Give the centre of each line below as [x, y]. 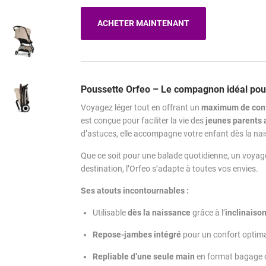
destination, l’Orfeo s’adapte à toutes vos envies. [170, 169]
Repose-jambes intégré [137, 235]
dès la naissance [159, 213]
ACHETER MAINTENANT [143, 23]
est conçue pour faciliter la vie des [143, 121]
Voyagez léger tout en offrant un [141, 108]
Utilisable [110, 213]
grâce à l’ [208, 213]
